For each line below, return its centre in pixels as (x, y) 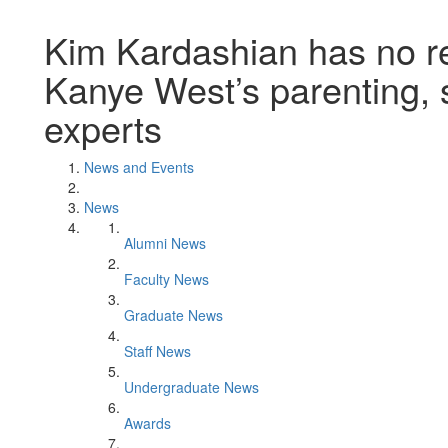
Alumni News (165, 243)
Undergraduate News (191, 387)
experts (103, 127)
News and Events (139, 167)
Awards (147, 423)
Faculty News (166, 279)
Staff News (157, 351)
